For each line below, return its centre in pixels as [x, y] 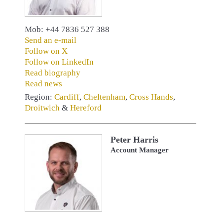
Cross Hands [151, 97]
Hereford [86, 108]
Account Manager [140, 150]
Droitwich [42, 108]
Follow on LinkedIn [59, 62]
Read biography [53, 73]
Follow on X [46, 51]
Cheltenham [104, 97]
